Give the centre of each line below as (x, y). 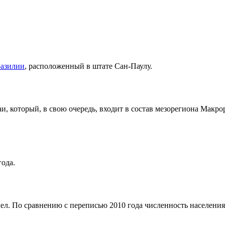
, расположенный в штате (70, 66)
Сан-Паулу (132, 66)
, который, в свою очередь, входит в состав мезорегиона (103, 109)
